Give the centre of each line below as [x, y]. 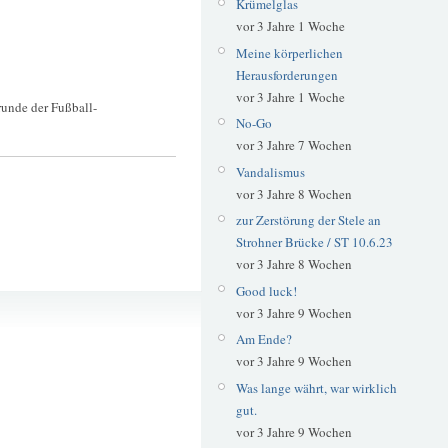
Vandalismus [270, 171]
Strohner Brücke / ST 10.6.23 [314, 242]
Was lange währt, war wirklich [316, 387]
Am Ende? [263, 339]
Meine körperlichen [289, 52]
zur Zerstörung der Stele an [308, 220]
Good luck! [266, 290]
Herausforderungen [286, 74]
